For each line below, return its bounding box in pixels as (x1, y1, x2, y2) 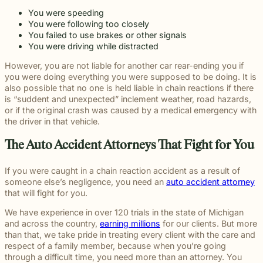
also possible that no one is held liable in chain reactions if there (5, 83, 254, 93)
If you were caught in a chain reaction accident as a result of (5, 165, 240, 176)
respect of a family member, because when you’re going (5, 241, 226, 251)
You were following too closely (28, 18, 149, 29)
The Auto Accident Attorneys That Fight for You (5, 139, 254, 152)
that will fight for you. (5, 187, 90, 198)
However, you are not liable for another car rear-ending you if (5, 60, 244, 71)
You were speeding (28, 7, 104, 18)
